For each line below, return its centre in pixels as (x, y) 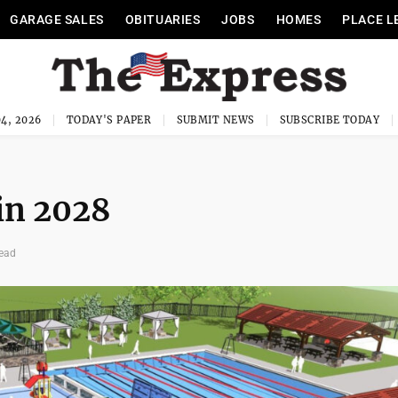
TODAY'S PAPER (109, 120)
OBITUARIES (163, 20)
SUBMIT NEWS (215, 120)
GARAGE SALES (56, 20)
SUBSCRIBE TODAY (330, 120)
